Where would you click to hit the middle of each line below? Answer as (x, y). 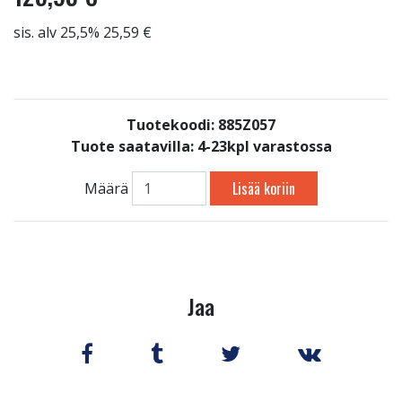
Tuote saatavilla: (134, 146)
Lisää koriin (264, 189)
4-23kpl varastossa (264, 146)
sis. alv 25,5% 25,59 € (83, 32)
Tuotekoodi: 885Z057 (201, 125)
